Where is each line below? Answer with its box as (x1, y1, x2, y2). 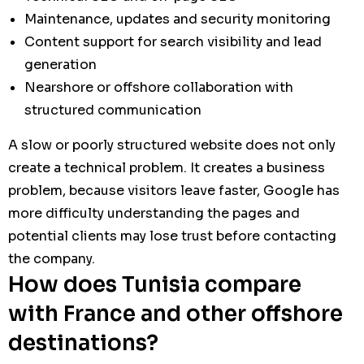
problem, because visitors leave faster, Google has (8, 181, 340, 199)
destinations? (8, 329, 158, 357)
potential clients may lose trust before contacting (8, 227, 336, 245)
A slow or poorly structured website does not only (8, 136, 336, 154)
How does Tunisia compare (8, 271, 301, 298)
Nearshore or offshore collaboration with (24, 78, 293, 96)
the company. (8, 249, 95, 267)
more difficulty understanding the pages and (8, 204, 300, 222)
